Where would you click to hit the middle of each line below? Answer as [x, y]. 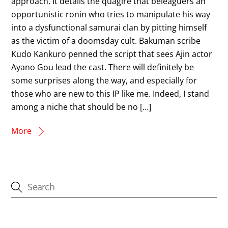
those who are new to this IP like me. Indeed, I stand [110, 93]
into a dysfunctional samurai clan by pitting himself [109, 27]
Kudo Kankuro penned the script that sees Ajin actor [112, 54]
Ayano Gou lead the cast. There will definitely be [103, 67]
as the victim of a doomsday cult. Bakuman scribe [106, 40]
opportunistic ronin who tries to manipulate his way [111, 14]
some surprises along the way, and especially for [104, 80]
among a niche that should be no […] [81, 107]
